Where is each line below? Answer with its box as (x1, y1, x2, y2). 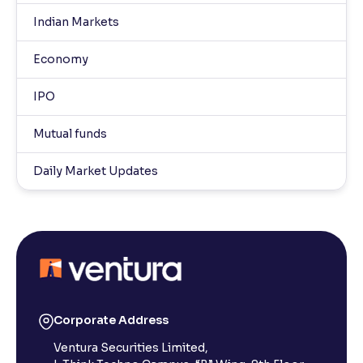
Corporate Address (53, 313, 169, 327)
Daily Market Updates (33, 164, 158, 178)
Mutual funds (33, 126, 107, 141)
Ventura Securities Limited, (53, 340, 208, 355)
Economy (33, 52, 88, 66)
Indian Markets (33, 15, 119, 29)
